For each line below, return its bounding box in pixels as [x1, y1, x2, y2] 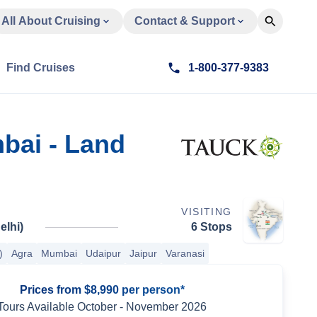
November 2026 [126, 301, 207, 313]
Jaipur [129, 248, 157, 259]
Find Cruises [6, 62, 75, 74]
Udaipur [86, 248, 121, 259]
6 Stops [190, 221, 232, 233]
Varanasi [166, 248, 204, 259]
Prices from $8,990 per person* [19, 284, 185, 296]
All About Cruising [1, 15, 100, 27]
